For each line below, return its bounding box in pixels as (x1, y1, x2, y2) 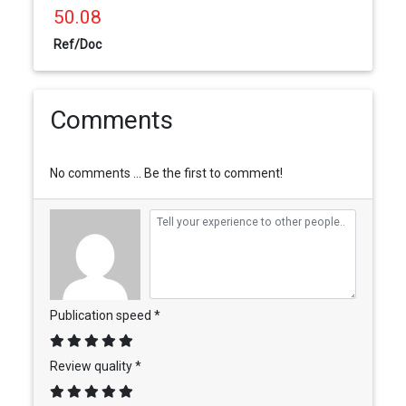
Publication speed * (49, 307, 160, 323)
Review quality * (49, 358, 141, 373)
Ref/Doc (53, 37, 102, 53)
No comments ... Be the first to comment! (49, 165, 283, 180)
